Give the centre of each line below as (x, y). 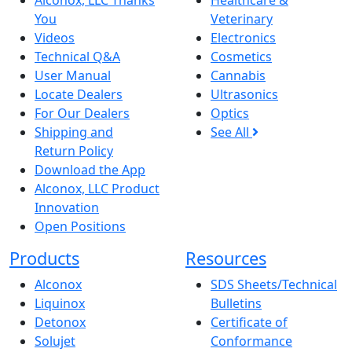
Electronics (243, 38)
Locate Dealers (79, 94)
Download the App (90, 170)
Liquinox (60, 303)
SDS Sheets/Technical (274, 284)
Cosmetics (241, 57)
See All (231, 132)
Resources (226, 258)
